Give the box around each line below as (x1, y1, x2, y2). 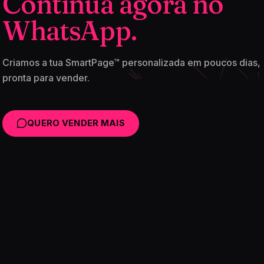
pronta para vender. (2, 72, 90, 84)
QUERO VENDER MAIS (27, 118, 125, 129)
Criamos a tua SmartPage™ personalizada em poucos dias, (2, 57, 260, 69)
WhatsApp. (2, 14, 137, 47)
